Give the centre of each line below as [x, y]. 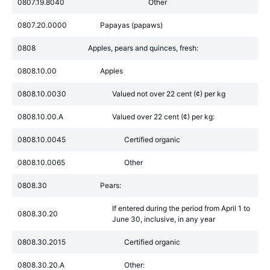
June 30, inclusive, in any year [164, 219]
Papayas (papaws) [131, 25]
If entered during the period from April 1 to [181, 208]
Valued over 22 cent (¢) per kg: [163, 117]
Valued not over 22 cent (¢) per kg [169, 94]
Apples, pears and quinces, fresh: [143, 48]
